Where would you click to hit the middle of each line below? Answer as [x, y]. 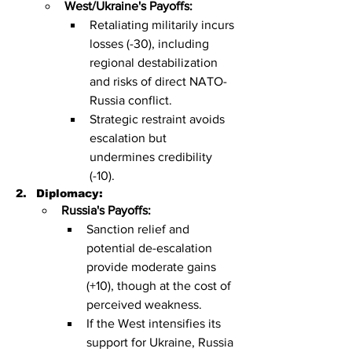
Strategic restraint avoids [159, 119]
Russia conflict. [131, 100]
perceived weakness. [144, 304]
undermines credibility [152, 157]
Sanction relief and [139, 229]
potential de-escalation [151, 248]
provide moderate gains [153, 267]
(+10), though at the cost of [160, 286]
